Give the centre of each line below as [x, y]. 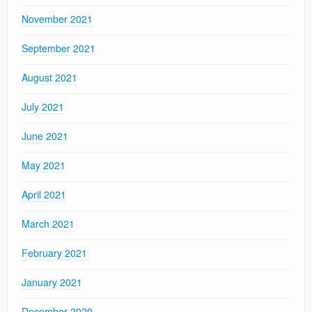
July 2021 [43, 107]
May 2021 [44, 165]
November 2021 [57, 19]
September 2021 [58, 48]
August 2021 [49, 78]
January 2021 [52, 282]
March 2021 [48, 224]
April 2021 [44, 195]
